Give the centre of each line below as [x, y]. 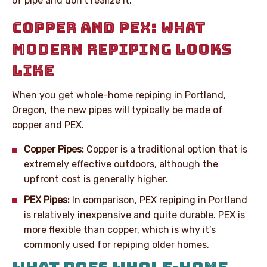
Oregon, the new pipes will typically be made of [117, 110]
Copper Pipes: [55, 149]
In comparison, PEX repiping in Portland [159, 200]
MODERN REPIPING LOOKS [122, 49]
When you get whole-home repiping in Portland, [119, 95]
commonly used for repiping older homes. [117, 244]
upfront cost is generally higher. [96, 179]
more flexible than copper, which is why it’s [120, 229]
